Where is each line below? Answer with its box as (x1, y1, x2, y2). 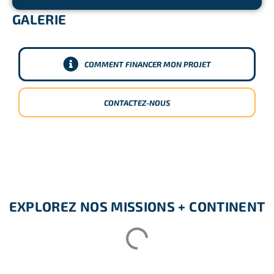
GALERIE (12, 10, 67, 27)
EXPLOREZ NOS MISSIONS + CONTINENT (9, 198, 265, 215)
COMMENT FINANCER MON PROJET (84, 59, 211, 69)
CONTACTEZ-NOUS (104, 97, 170, 108)
